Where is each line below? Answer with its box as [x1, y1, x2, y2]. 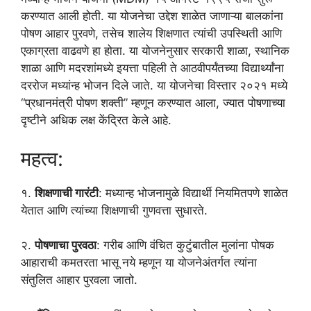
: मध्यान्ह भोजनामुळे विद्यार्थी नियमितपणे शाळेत [99, 185, 288, 200]
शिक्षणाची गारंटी [35, 185, 99, 200]
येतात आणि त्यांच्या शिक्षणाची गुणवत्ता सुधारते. [21, 203, 208, 217]
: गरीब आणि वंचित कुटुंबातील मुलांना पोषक [96, 238, 274, 253]
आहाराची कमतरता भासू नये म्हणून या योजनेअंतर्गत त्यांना [21, 255, 257, 270]
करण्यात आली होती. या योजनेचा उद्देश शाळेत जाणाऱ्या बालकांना [21, 9, 283, 24]
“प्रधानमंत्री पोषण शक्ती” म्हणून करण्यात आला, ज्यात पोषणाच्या [21, 96, 285, 110]
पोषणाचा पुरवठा [35, 238, 96, 253]
